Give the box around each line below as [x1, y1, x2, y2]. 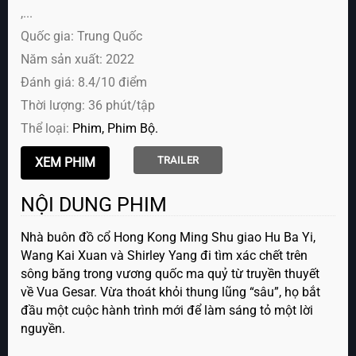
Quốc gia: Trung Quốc [21, 29, 143, 44]
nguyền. [21, 321, 66, 337]
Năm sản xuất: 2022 [21, 52, 135, 68]
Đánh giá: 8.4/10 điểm [21, 75, 148, 91]
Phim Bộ [107, 121, 156, 137]
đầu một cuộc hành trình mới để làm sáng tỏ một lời [21, 303, 314, 319]
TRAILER [157, 154, 199, 167]
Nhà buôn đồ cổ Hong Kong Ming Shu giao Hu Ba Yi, [21, 230, 316, 246]
